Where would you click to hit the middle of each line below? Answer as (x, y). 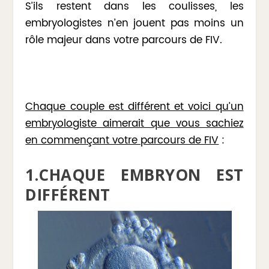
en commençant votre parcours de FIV (122, 140)
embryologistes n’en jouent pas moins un (134, 24)
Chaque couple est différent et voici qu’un (134, 107)
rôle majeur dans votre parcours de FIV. (124, 41)
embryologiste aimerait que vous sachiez (134, 123)
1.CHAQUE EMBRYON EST (134, 174)
